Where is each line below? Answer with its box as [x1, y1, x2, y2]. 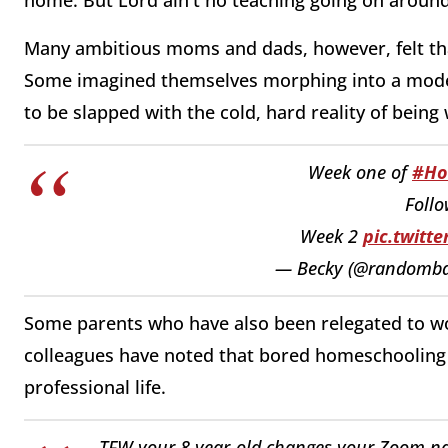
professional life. [24, 374, 171, 399]
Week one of [308, 160, 412, 185]
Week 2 [300, 224, 363, 249]
